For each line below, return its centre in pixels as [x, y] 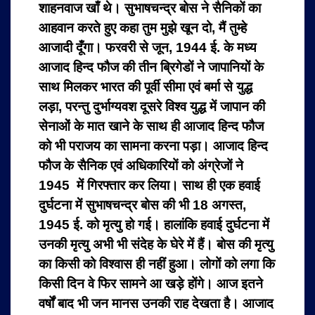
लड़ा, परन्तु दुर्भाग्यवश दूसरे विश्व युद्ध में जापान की [152, 107]
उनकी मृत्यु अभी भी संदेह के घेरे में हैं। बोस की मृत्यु [156, 245]
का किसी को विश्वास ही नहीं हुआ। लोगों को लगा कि [157, 264]
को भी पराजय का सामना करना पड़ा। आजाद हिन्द [153, 146]
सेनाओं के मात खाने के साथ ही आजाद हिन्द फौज [151, 127]
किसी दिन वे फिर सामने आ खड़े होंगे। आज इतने [151, 284]
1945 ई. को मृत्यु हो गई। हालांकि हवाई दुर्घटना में [154, 225]
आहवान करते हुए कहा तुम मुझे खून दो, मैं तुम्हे [143, 28]
